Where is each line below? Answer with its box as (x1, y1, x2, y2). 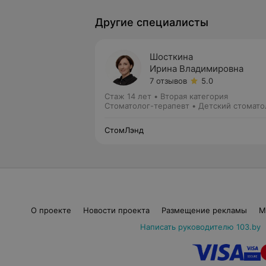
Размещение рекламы (161, 205, 247, 215)
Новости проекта (83, 205, 150, 215)
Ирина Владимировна (150, 63, 243, 74)
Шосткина (150, 51, 193, 62)
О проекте (30, 205, 71, 215)
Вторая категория (160, 91, 228, 101)
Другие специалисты (95, 16, 208, 28)
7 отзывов (150, 76, 187, 85)
